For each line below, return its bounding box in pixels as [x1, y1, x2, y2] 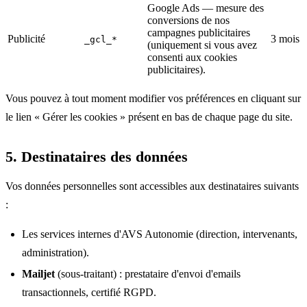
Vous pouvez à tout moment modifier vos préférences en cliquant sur [5, 92, 301, 104]
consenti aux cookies [147, 51, 237, 63]
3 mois [271, 32, 299, 45]
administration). [22, 246, 89, 258]
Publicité [8, 32, 45, 45]
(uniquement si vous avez [147, 38, 257, 51]
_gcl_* [84, 34, 117, 45]
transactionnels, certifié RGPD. [22, 286, 156, 298]
